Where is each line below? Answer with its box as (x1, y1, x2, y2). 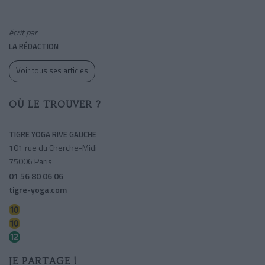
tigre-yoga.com (9, 183, 67, 196)
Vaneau (27, 205, 48, 215)
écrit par (9, 25, 37, 38)
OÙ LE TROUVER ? (9, 98, 101, 110)
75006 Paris (9, 154, 52, 167)
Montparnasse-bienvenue (27, 232, 98, 242)
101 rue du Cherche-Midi (9, 141, 97, 154)
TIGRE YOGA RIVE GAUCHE (9, 128, 96, 140)
